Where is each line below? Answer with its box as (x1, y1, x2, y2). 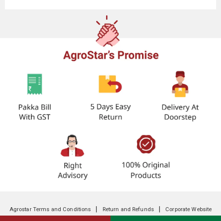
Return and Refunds (102, 206, 154, 213)
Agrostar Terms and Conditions (9, 206, 91, 213)
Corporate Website (165, 206, 212, 213)
